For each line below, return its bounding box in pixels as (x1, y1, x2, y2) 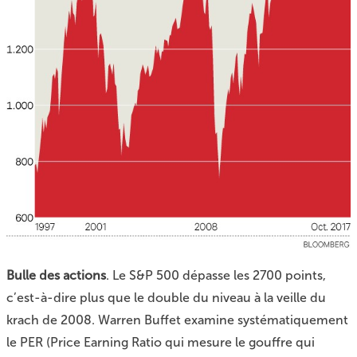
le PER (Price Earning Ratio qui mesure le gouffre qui (6, 334, 315, 350)
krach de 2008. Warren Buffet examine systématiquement (6, 312, 348, 328)
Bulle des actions (6, 267, 106, 283)
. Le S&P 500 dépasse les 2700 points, (106, 267, 326, 283)
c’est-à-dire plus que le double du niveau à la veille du (6, 289, 326, 305)
